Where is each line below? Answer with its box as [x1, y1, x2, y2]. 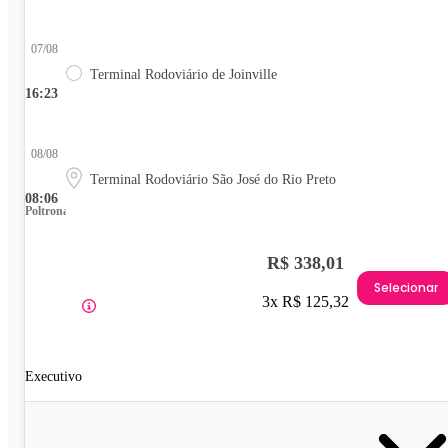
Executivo [25, 368, 82, 384]
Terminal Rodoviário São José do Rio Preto [90, 171, 336, 187]
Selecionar [374, 279, 438, 297]
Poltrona [25, 203, 69, 218]
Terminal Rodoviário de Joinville [90, 66, 277, 82]
